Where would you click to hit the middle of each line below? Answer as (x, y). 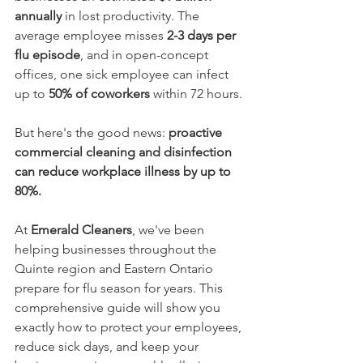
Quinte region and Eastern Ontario (115, 269)
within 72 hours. (196, 94)
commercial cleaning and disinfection (125, 152)
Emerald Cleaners (81, 230)
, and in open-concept (146, 55)
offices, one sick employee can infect (123, 74)
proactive (197, 132)
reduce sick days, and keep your (108, 346)
